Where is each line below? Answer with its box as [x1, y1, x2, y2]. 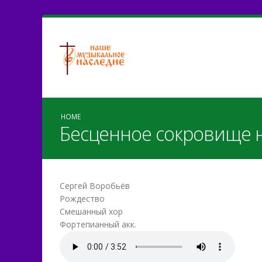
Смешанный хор [60, 206, 123, 217]
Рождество [60, 193, 105, 204]
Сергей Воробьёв [60, 180, 130, 191]
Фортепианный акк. [60, 219, 136, 230]
